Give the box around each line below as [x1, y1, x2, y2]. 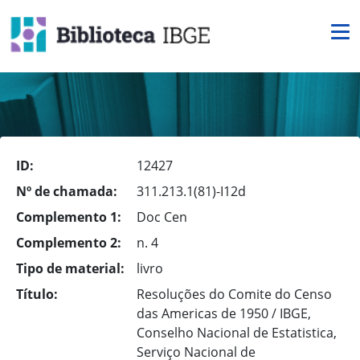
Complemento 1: [16, 208, 121, 226]
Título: [16, 285, 58, 303]
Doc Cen [137, 208, 187, 226]
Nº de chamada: [16, 182, 117, 200]
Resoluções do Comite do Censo [137, 285, 332, 303]
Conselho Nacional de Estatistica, [137, 324, 337, 342]
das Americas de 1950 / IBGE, [137, 305, 311, 322]
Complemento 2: [16, 234, 121, 252]
